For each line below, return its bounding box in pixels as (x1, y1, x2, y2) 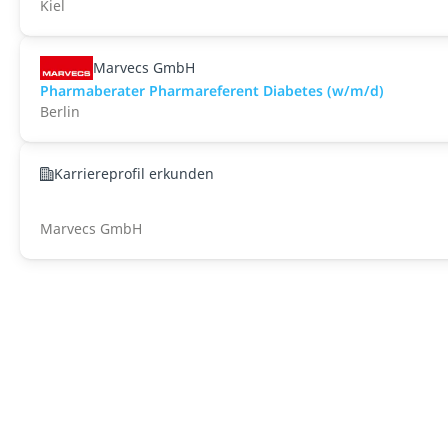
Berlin (40, 102, 80, 121)
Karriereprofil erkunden (54, 164, 214, 183)
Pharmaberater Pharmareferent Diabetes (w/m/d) (40, 81, 384, 100)
